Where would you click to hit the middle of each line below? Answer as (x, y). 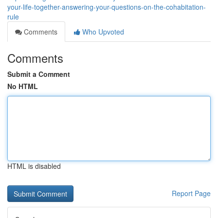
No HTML (23, 86)
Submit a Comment (39, 74)
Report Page (191, 193)
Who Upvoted (102, 32)
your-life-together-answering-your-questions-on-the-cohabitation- (107, 7)
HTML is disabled (34, 166)
